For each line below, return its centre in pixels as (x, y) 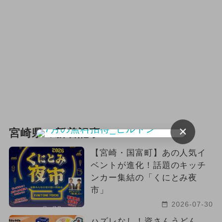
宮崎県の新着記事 (55, 134)
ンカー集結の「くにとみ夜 (144, 178)
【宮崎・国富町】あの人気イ (148, 153)
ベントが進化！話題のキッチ (148, 166)
